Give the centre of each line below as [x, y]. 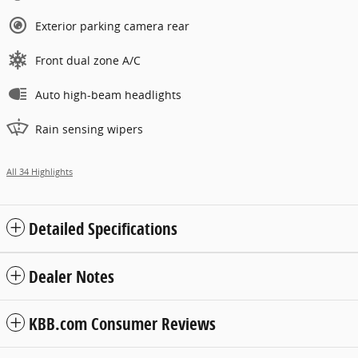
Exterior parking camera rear [112, 26]
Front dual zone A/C [88, 61]
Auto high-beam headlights [108, 95]
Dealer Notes [72, 277]
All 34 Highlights [40, 172]
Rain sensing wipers [89, 129]
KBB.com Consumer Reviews [122, 324]
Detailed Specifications [103, 229]
